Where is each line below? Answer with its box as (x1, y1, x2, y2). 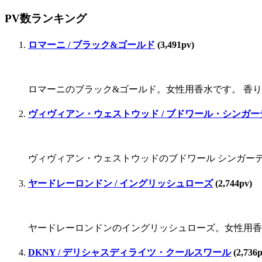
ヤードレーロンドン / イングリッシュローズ (28, 178, 213, 188)
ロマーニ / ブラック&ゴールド (28, 39, 155, 50)
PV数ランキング (5, 12, 87, 25)
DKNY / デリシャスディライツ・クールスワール (28, 247, 231, 258)
